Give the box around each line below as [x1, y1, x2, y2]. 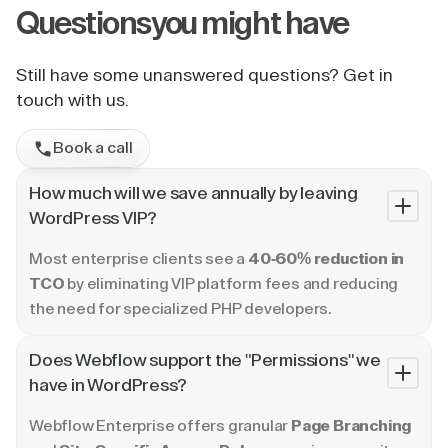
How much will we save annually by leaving [29, 184, 358, 202]
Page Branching [291, 418, 412, 434]
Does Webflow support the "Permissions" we [29, 351, 381, 369]
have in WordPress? [29, 376, 187, 394]
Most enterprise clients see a [29, 251, 248, 267]
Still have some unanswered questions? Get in [16, 66, 393, 84]
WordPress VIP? [29, 209, 158, 227]
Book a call [53, 140, 133, 156]
